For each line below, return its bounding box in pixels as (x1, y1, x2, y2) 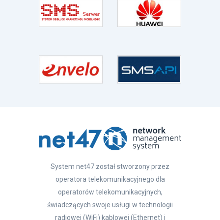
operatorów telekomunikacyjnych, (57, 188, 163, 196)
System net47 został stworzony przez (51, 162, 169, 170)
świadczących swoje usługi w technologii (47, 200, 173, 209)
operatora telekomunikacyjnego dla (55, 175, 165, 183)
